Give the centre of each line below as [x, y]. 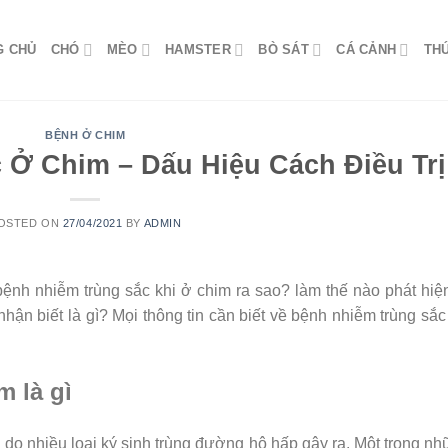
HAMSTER [198, 49]
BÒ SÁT [283, 49]
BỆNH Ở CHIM [85, 135]
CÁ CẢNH [366, 49]
